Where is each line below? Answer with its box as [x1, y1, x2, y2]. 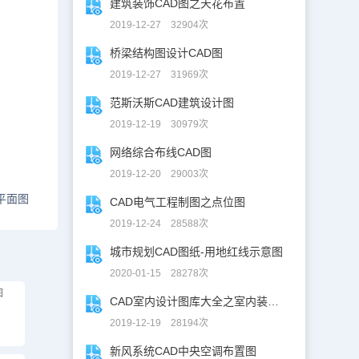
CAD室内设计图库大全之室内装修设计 [268, 295, 280, 308]
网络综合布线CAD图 [110, 146, 212, 159]
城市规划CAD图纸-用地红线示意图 [110, 245, 284, 258]
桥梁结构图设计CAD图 [110, 46, 224, 59]
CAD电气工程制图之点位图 [110, 196, 246, 208]
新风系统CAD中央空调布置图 [110, 345, 257, 357]
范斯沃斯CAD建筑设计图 [110, 96, 235, 109]
